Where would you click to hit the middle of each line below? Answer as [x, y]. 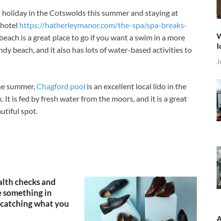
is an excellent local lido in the [136, 86]
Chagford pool [61, 86]
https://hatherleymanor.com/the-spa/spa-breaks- [103, 25]
